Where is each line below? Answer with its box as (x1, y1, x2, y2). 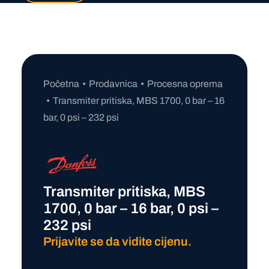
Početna (43, 79, 79, 89)
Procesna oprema (147, 79, 223, 89)
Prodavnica (89, 79, 138, 89)
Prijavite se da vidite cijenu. (43, 235, 192, 249)
